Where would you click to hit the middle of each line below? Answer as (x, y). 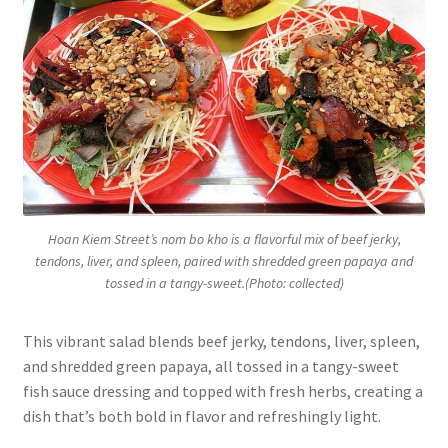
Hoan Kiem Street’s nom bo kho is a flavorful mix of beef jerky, (224, 239)
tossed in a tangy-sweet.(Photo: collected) (224, 283)
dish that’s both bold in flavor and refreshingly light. (201, 416)
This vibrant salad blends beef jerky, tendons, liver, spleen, (221, 341)
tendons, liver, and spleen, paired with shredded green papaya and (224, 261)
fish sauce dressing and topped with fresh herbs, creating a (222, 391)
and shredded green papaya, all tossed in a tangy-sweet (210, 366)
